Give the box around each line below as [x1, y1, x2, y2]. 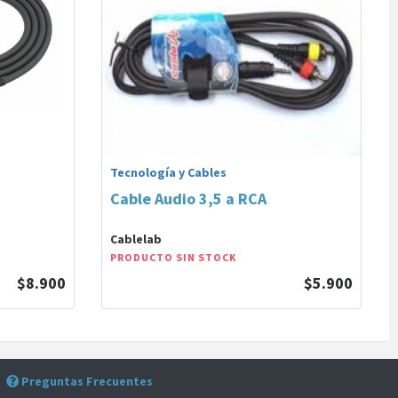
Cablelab [110, 231, 162, 247]
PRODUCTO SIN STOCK [110, 251, 236, 264]
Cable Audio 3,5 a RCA [110, 188, 267, 209]
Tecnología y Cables [110, 164, 227, 180]
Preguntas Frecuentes [18, 373, 153, 389]
